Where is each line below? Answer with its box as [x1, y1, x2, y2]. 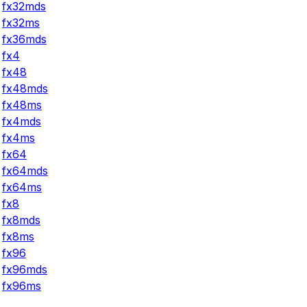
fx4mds [2, 114, 41, 129]
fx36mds [2, 32, 47, 47]
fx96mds [2, 262, 47, 277]
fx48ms [2, 98, 42, 112]
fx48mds [2, 82, 48, 96]
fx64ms [2, 180, 42, 195]
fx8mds [2, 213, 40, 228]
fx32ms [2, 16, 40, 30]
